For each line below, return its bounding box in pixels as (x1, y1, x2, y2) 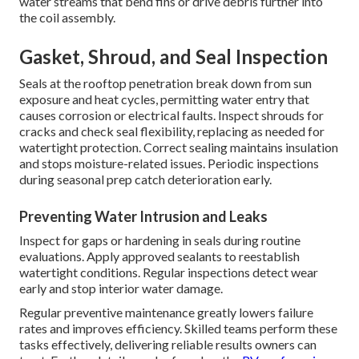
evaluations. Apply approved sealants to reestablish (19, 248, 300, 264)
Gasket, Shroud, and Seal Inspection (19, 44, 328, 68)
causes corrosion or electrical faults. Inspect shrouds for (19, 107, 324, 123)
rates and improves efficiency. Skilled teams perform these (19, 320, 337, 336)
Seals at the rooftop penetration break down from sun (19, 75, 312, 91)
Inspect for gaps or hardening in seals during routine (19, 232, 301, 248)
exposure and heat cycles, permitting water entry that (19, 91, 309, 107)
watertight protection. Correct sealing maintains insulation (19, 139, 338, 155)
